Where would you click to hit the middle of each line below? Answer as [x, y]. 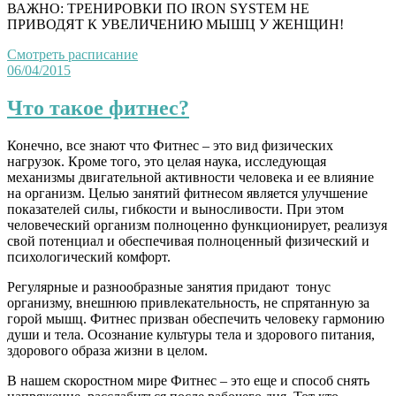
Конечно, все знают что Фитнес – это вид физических [170, 146]
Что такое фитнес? [98, 108]
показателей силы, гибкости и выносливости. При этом [175, 209]
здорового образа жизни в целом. [107, 351]
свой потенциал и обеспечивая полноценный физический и [188, 241]
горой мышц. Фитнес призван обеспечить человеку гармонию [196, 319]
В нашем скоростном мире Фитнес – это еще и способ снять [188, 381]
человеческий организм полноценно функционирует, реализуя [197, 225]
